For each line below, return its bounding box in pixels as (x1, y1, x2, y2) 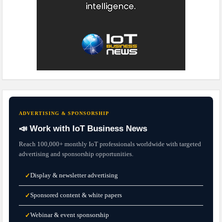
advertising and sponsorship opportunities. (19, 150, 134, 158)
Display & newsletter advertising (30, 171, 118, 179)
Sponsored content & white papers (30, 191, 122, 199)
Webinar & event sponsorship (30, 211, 110, 219)
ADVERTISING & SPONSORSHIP (19, 110, 110, 116)
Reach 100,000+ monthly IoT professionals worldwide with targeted (19, 140, 202, 148)
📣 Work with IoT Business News (19, 123, 148, 133)
